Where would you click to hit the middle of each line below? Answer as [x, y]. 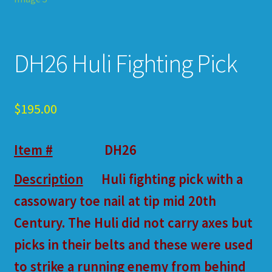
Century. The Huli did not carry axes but [133, 223]
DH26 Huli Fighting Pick [125, 63]
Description [48, 179]
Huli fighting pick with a [172, 179]
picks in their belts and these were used [133, 245]
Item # [33, 150]
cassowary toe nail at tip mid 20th [115, 201]
